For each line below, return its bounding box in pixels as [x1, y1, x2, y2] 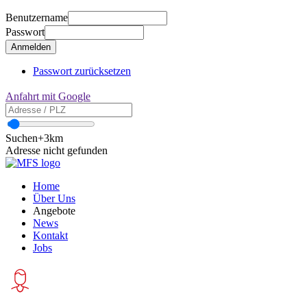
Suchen [5, 132, 38, 144]
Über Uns [33, 192, 75, 204]
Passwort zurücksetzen [33, 65, 131, 77]
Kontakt [33, 229, 68, 241]
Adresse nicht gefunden [5, 144, 108, 156]
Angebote [33, 204, 75, 217]
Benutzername [5, 12, 68, 23]
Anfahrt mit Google [5, 90, 90, 102]
